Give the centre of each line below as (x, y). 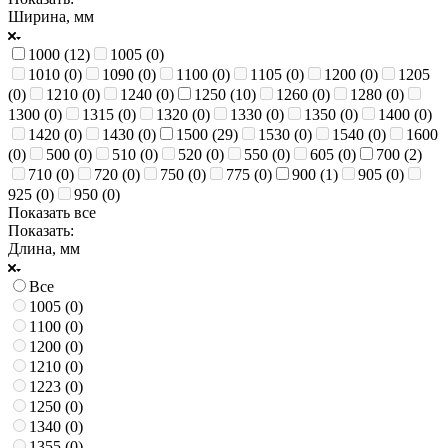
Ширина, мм (51, 16)
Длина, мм (44, 248)
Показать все (52, 212)
